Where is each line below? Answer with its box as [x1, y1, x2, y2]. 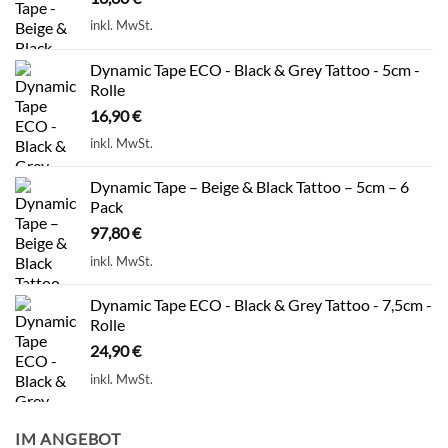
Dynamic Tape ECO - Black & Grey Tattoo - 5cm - [90, 59, 420, 79]
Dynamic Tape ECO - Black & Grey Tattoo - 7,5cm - [90, 295, 432, 315]
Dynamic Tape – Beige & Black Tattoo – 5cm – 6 [90, 177, 409, 197]
